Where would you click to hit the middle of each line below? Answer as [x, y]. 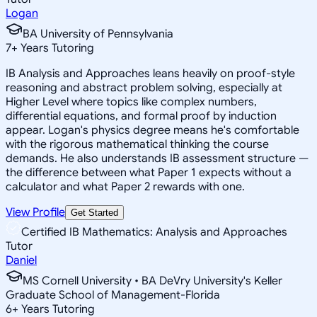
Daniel [21, 260]
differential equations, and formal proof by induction [141, 116]
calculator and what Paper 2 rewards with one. [125, 186]
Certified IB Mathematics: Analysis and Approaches [154, 232]
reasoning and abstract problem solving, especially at [144, 87]
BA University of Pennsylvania [98, 34]
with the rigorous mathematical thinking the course [137, 144]
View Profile [35, 212]
